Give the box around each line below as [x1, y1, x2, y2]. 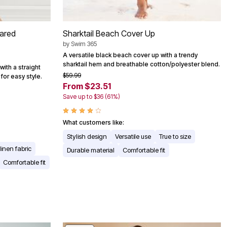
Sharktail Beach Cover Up [63, 28, 155, 39]
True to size [159, 132, 191, 141]
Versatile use [115, 132, 151, 141]
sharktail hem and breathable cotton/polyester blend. [63, 60, 220, 68]
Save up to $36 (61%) [63, 93, 120, 101]
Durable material [67, 146, 115, 155]
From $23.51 [63, 81, 111, 92]
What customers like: [63, 119, 124, 127]
